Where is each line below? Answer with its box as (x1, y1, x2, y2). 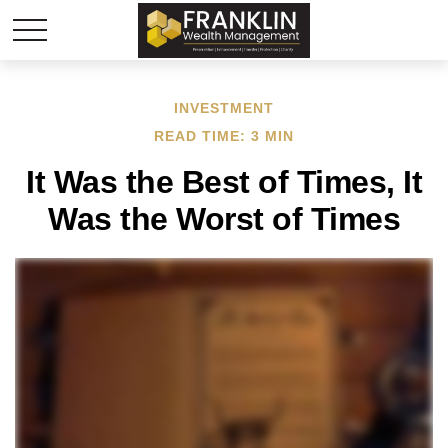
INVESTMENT (174, 100, 274, 116)
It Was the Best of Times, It (26, 164, 422, 200)
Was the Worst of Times (48, 201, 400, 237)
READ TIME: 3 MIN (154, 128, 294, 144)
